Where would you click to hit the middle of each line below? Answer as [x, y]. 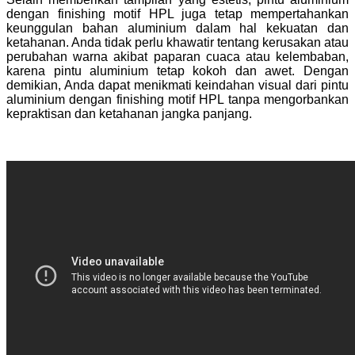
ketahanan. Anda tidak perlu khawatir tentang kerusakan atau [177, 42]
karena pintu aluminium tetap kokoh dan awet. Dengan [177, 71]
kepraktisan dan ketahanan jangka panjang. [129, 113]
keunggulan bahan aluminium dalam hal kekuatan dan [177, 28]
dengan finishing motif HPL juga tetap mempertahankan [177, 13]
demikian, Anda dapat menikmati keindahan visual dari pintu [177, 85]
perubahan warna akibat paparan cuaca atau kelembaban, [177, 56]
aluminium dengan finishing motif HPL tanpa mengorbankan [177, 99]
